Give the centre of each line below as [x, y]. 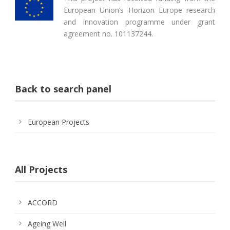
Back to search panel [63, 89]
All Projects [41, 169]
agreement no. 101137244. [108, 33]
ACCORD [43, 202]
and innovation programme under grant [139, 22]
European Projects [59, 122]
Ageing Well [47, 223]
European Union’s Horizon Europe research [139, 10]
